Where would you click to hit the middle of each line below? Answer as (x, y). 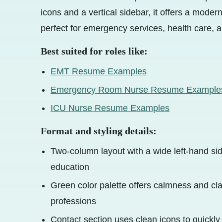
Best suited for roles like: (94, 51)
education (70, 167)
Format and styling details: (99, 131)
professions (73, 201)
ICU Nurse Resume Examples (110, 108)
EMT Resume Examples (99, 72)
